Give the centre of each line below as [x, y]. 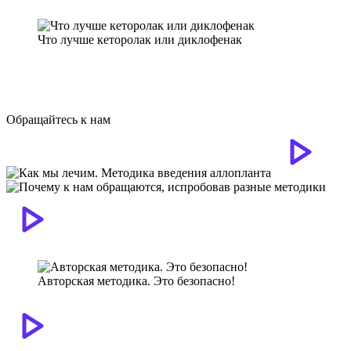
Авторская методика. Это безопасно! [136, 280]
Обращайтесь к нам [58, 119]
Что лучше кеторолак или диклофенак [140, 39]
